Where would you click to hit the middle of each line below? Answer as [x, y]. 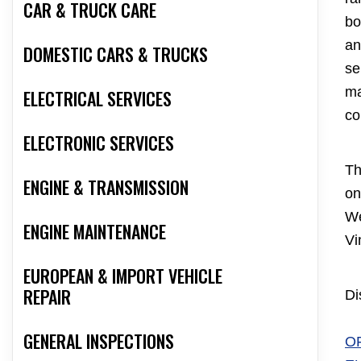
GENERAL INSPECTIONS [99, 341]
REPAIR [47, 297]
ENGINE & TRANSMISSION [106, 187]
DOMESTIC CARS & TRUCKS [116, 54]
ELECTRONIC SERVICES [99, 143]
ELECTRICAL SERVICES [98, 99]
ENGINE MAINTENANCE [95, 232]
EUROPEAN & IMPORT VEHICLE [123, 276]
